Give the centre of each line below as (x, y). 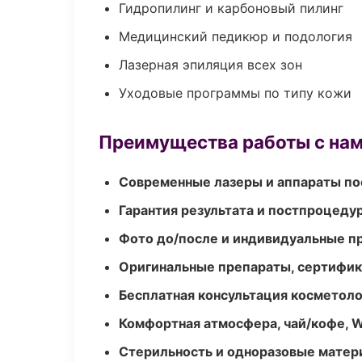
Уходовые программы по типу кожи (235, 93)
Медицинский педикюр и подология (236, 36)
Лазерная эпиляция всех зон (210, 65)
